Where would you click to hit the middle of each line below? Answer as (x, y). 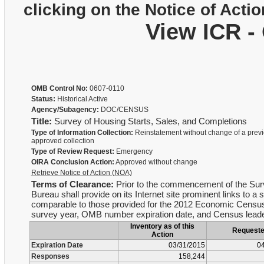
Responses (50, 256)
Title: (41, 121)
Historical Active (81, 99)
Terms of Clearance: (72, 184)
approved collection (62, 141)
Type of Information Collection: (82, 133)
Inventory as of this (162, 226)
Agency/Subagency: (65, 110)
